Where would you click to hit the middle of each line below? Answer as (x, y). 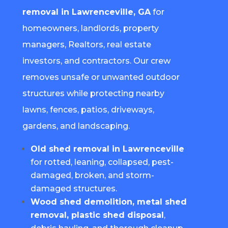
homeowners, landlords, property (90, 28)
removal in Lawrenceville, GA (86, 12)
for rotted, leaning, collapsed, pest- (102, 162)
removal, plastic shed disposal (97, 215)
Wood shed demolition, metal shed (108, 202)
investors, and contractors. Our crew (96, 61)
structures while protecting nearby (93, 93)
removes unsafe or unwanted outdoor (101, 77)
